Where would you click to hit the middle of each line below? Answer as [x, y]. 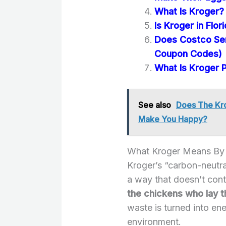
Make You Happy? [173, 119]
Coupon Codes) [188, 53]
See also [155, 105]
